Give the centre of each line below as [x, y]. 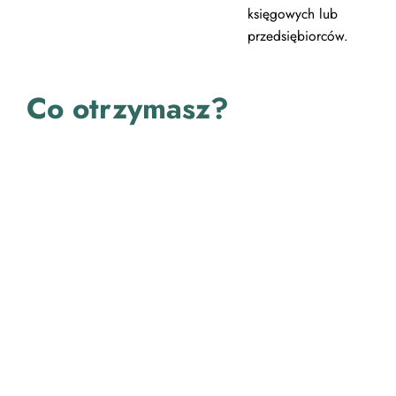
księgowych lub [292, 13]
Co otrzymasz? [128, 108]
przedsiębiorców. [297, 35]
